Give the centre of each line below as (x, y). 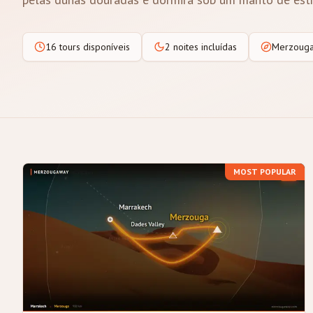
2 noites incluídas (201, 47)
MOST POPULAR (265, 172)
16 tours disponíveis (88, 47)
